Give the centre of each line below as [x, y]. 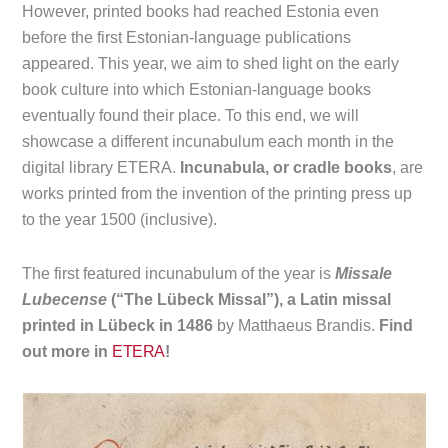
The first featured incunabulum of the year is [179, 273]
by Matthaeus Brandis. [296, 325]
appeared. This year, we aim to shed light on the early [211, 63]
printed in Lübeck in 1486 [118, 325]
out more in [67, 351]
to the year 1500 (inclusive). [120, 219]
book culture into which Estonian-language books [197, 89]
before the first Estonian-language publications [187, 37]
